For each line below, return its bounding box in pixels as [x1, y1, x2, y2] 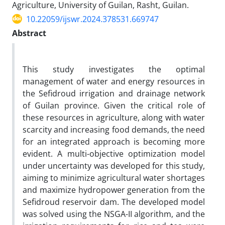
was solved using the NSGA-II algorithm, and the [23, 208, 205, 219]
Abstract [12, 27, 46, 39]
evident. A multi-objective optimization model [23, 148, 205, 159]
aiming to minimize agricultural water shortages [23, 172, 205, 183]
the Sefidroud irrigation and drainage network [23, 87, 205, 99]
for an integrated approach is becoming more [23, 136, 205, 147]
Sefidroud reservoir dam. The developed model [23, 196, 205, 207]
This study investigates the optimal [23, 63, 205, 75]
